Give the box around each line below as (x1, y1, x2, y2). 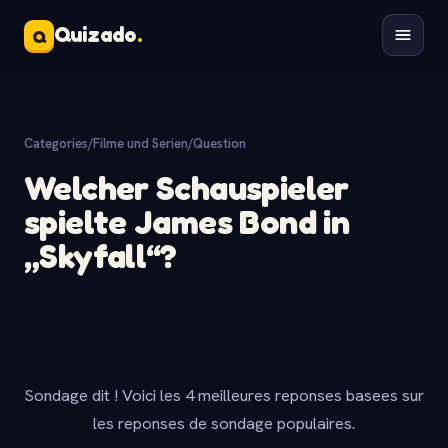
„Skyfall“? (24, 235, 177, 276)
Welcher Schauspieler (24, 167, 349, 208)
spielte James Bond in (24, 201, 350, 242)
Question (193, 135, 246, 152)
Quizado (54, 22, 137, 47)
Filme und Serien (93, 135, 188, 152)
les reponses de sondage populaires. (93, 412, 355, 434)
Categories (24, 135, 88, 152)
